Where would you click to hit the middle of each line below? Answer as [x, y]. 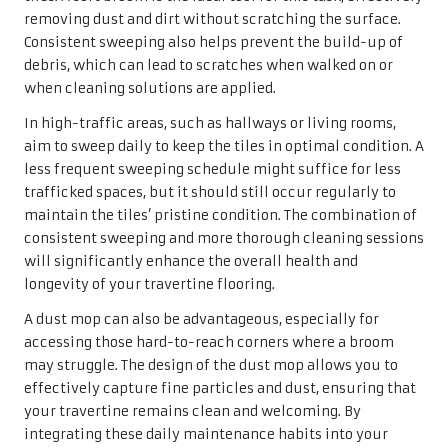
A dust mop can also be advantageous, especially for [201, 320]
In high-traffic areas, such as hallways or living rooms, [210, 124]
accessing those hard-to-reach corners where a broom [209, 343]
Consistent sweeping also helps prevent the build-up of [213, 43]
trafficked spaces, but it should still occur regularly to [210, 193]
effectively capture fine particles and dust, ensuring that [220, 389]
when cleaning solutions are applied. [150, 89]
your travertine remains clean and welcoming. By [192, 412]
